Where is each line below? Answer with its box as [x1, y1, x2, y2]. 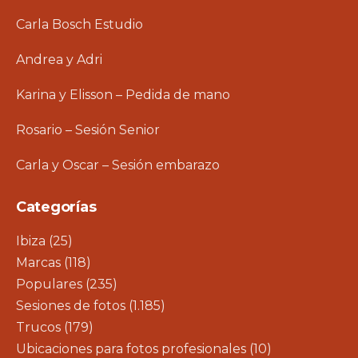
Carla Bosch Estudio [16, 16, 143, 32]
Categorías [16, 197, 97, 216]
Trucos [16, 319, 61, 335]
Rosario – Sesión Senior [16, 121, 160, 137]
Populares [16, 276, 82, 292]
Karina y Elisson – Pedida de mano [16, 86, 230, 102]
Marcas [16, 254, 61, 270]
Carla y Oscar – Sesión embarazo [16, 157, 220, 173]
